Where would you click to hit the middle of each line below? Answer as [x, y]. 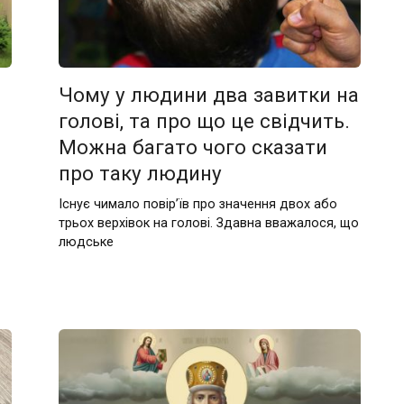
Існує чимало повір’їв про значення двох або [198, 204]
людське [87, 242]
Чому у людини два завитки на [209, 94]
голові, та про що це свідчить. [205, 120]
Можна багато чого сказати [193, 147]
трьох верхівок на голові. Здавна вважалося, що [209, 223]
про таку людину [141, 173]
